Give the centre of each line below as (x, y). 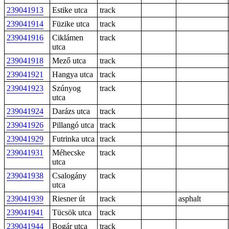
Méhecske (68, 153)
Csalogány (69, 176)
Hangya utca (73, 74)
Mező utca (69, 61)
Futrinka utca (73, 139)
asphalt (190, 199)
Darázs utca (71, 111)
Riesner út (68, 199)
